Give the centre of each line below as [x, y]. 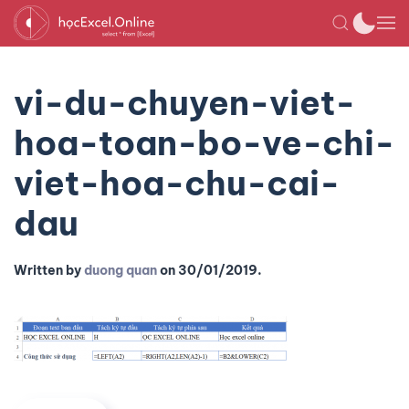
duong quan [121, 270]
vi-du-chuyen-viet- [184, 103]
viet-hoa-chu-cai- [177, 183]
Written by [49, 270]
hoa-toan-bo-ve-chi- [204, 143]
